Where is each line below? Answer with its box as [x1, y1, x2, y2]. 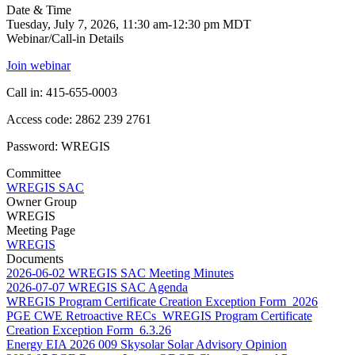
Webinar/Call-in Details [6, 32, 124, 46]
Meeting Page [6, 223, 75, 238]
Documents [6, 252, 63, 266]
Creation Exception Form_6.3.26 [6, 323, 171, 338]
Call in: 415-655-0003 [6, 86, 117, 100]
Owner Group [6, 195, 77, 209]
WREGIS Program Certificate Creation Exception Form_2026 [6, 295, 318, 309]
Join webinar [6, 59, 71, 73]
